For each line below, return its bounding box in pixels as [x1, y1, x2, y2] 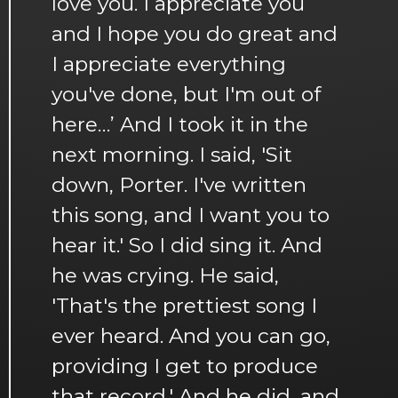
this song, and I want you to [52, 202, 330, 227]
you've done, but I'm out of [52, 81, 321, 107]
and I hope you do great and [52, 20, 338, 46]
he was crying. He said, [52, 262, 279, 288]
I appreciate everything [52, 51, 286, 76]
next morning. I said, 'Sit [52, 141, 292, 167]
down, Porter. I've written [52, 171, 306, 197]
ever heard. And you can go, [52, 322, 330, 348]
